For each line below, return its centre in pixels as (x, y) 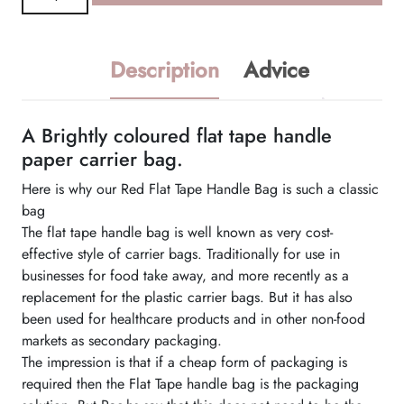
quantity (44, 96)
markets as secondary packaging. (122, 340)
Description (164, 69)
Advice (276, 69)
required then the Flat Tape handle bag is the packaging (190, 383)
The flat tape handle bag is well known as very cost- (177, 232)
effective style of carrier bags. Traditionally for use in (181, 253)
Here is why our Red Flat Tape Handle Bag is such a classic (200, 188)
